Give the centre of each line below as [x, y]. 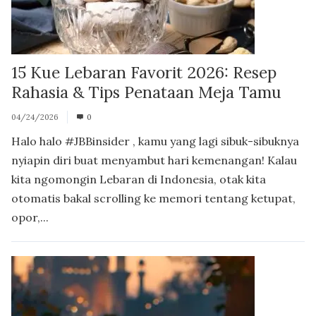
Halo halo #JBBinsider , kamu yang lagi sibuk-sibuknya [155, 141]
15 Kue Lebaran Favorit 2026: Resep [144, 72]
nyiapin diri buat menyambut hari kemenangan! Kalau [154, 160]
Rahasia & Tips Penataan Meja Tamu [146, 92]
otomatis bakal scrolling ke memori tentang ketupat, [153, 198]
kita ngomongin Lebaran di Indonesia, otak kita [139, 179]
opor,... [30, 217]
